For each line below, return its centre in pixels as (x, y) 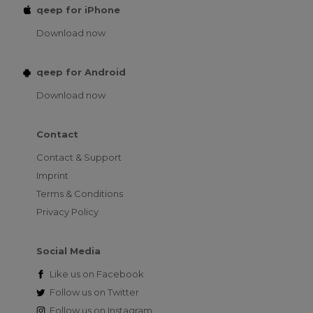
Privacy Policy (67, 211)
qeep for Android (81, 72)
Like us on (72, 274)
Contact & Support (79, 157)
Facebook (119, 274)
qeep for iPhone (78, 9)
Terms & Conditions (80, 193)
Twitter (122, 292)
